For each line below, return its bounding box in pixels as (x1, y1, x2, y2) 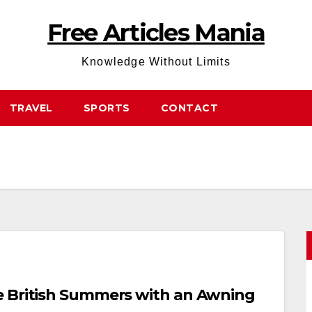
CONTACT (160, 102, 218, 114)
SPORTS (83, 102, 130, 114)
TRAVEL (9, 102, 53, 114)
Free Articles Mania (47, 18, 265, 47)
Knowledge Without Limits (81, 56, 231, 68)
